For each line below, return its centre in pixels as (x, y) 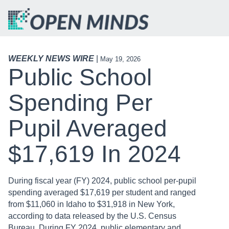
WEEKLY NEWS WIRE (51, 59)
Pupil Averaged (88, 129)
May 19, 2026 (120, 59)
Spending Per (80, 103)
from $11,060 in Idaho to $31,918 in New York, (91, 204)
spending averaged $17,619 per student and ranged (102, 193)
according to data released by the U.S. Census (92, 216)
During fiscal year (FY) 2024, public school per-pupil (102, 181)
